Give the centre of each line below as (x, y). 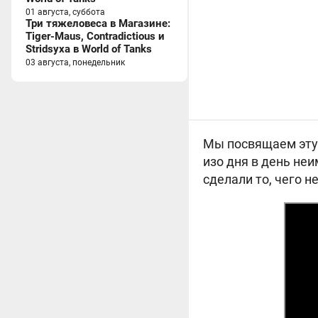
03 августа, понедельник (75, 62)
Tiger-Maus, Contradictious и (95, 36)
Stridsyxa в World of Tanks (89, 49)
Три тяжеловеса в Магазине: (98, 23)
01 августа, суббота (65, 12)
